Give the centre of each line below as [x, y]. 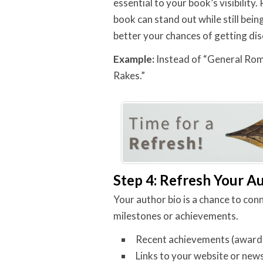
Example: [134, 59]
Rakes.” [129, 75]
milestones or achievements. [176, 216]
